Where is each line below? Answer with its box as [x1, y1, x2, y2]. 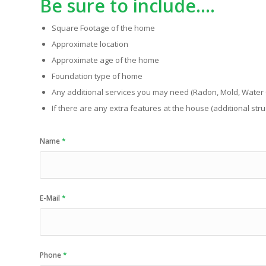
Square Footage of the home [52, 23, 155, 33]
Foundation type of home [52, 71, 142, 81]
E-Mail [40, 193, 62, 203]
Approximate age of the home [52, 55, 159, 65]
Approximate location [52, 39, 128, 49]
